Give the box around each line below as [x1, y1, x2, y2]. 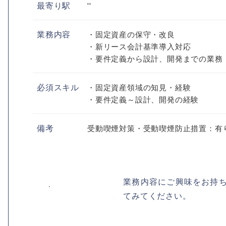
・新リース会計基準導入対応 [87, 41, 191, 51]
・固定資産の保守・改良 [87, 29, 175, 39]
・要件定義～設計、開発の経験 [87, 94, 199, 104]
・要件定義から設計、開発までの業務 [87, 53, 223, 64]
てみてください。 [123, 190, 191, 201]
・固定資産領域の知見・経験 [87, 82, 191, 92]
